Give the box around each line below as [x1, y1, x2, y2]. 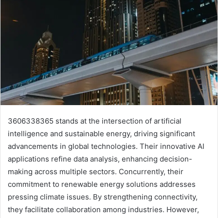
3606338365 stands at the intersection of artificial [8, 116, 182, 126]
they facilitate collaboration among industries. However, [8, 204, 199, 214]
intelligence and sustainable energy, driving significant [8, 128, 195, 138]
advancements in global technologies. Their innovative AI [8, 141, 204, 151]
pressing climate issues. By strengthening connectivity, [8, 192, 198, 201]
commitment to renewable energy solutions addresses [8, 179, 196, 189]
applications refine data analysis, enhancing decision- [8, 154, 192, 163]
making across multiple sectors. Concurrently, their [8, 166, 183, 176]
